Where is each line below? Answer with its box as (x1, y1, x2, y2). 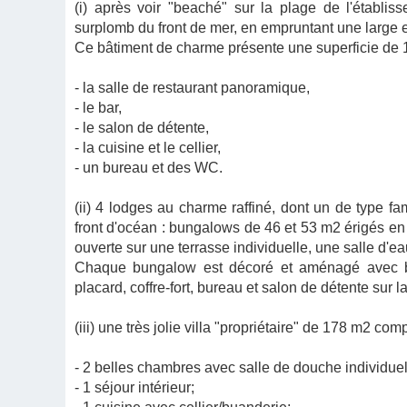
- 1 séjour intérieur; (74, 380, 194, 395)
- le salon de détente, (74, 120, 209, 135)
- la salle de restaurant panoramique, (74, 80, 310, 95)
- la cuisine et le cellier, (74, 140, 221, 155)
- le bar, (74, 100, 122, 115)
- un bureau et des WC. (74, 160, 223, 175)
